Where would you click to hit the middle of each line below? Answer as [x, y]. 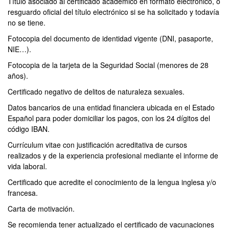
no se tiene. [27, 22]
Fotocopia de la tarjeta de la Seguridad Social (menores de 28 [108, 65]
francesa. [23, 193]
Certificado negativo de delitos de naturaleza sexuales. [96, 91]
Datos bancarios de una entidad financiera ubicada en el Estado [111, 107]
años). [18, 76]
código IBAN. [29, 129]
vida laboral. [27, 166]
